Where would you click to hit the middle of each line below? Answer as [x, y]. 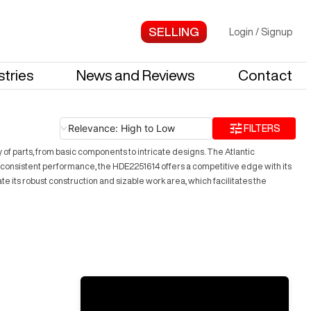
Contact [265, 75]
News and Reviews [136, 75]
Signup [277, 32]
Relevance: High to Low [121, 128]
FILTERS [262, 128]
